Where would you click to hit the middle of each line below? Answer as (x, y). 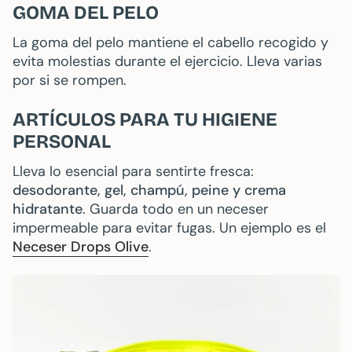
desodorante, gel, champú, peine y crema (149, 191)
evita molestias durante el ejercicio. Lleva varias (167, 62)
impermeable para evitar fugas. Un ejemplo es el (169, 228)
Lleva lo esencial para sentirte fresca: (133, 172)
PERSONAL (62, 142)
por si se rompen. (70, 81)
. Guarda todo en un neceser (176, 209)
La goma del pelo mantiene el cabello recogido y (170, 43)
